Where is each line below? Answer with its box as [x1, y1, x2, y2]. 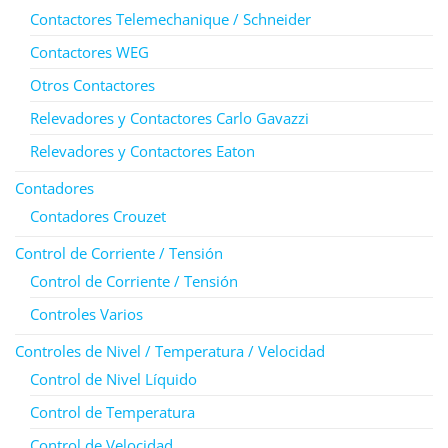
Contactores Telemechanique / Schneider [30, 8, 311, 29]
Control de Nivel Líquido [30, 368, 197, 389]
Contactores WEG [30, 41, 149, 62]
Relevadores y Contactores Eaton [30, 140, 255, 161]
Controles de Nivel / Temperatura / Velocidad [15, 340, 325, 361]
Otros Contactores [30, 74, 155, 95]
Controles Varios [30, 303, 143, 324]
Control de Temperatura [30, 401, 195, 422]
